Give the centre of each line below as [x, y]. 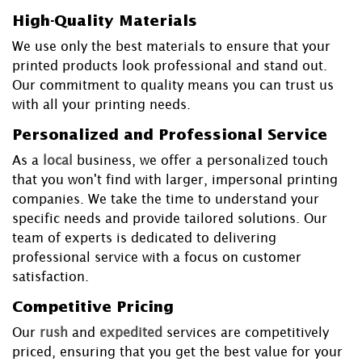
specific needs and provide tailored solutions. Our [170, 219]
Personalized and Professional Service [170, 135]
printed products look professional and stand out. [170, 66]
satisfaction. [51, 277]
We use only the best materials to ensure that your [171, 46]
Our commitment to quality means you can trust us [173, 85]
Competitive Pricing [93, 307]
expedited [131, 333]
